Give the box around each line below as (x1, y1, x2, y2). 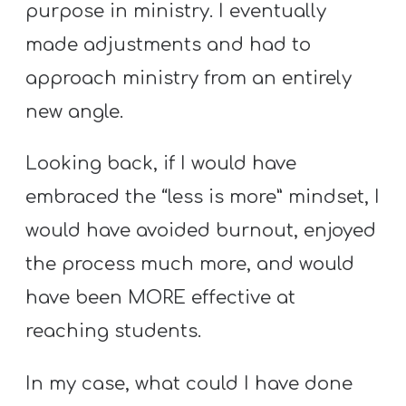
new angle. (25, 101, 124, 123)
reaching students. (25, 321, 202, 343)
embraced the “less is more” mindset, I (25, 187, 381, 208)
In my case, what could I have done (25, 372, 353, 394)
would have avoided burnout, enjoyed (25, 220, 377, 242)
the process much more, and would (25, 254, 355, 275)
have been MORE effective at (25, 287, 296, 309)
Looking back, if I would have (25, 153, 297, 175)
